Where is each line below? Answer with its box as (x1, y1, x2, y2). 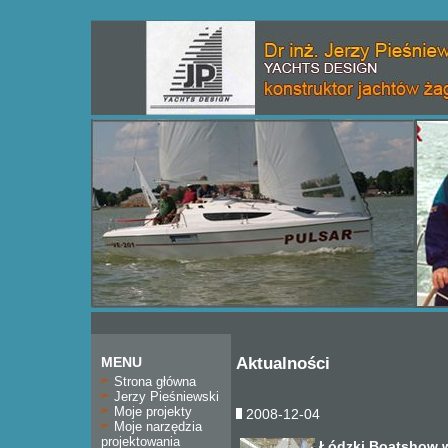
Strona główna (110, 374, 196, 389)
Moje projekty (110, 404, 192, 419)
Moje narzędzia (110, 419, 202, 434)
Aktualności (236, 354, 330, 373)
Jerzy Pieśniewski (110, 389, 219, 404)
